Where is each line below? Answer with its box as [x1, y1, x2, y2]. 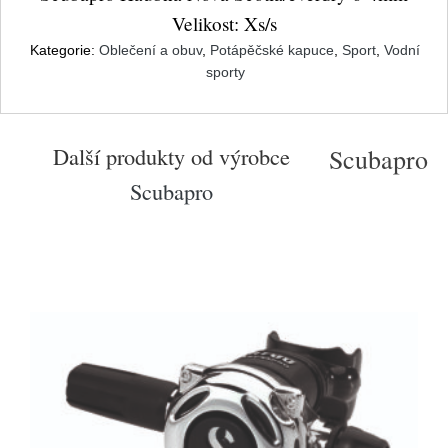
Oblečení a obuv [99, 42, 202, 58]
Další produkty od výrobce [53, 141, 290, 171]
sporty [205, 64, 245, 80]
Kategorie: [30, 42, 99, 58]
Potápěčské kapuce [210, 42, 334, 58]
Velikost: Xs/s [171, 11, 277, 36]
